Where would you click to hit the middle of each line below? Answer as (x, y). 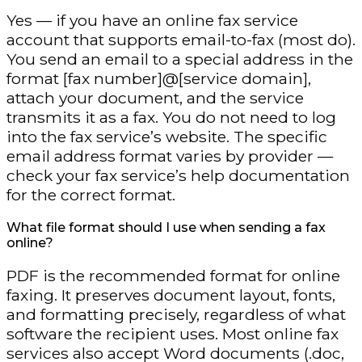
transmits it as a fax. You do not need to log (171, 117)
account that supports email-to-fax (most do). (181, 39)
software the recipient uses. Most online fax (173, 333)
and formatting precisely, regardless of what (176, 314)
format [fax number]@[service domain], (159, 78)
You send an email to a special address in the (180, 59)
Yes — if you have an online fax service (152, 20)
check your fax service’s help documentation (178, 175)
